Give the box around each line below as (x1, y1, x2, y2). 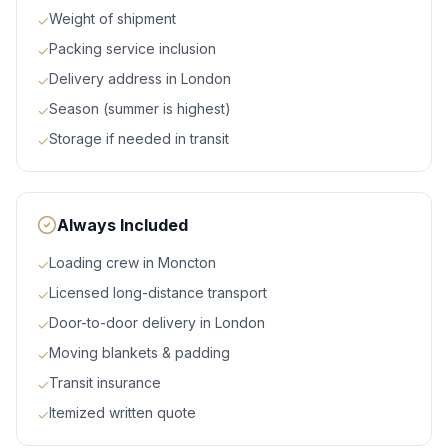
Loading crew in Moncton (49, 254, 216, 272)
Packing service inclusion (49, 40, 216, 58)
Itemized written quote (49, 404, 196, 422)
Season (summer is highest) (49, 100, 231, 118)
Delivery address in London (49, 70, 231, 88)
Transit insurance (49, 374, 161, 392)
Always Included (57, 215, 188, 236)
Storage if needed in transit (49, 130, 229, 148)
